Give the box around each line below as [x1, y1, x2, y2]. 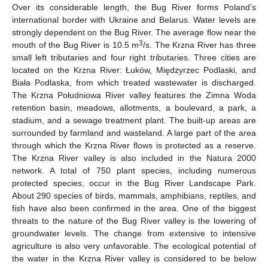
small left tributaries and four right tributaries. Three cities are [12, 53, 256, 62]
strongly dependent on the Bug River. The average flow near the [12, 28, 256, 37]
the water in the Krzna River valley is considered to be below [12, 254, 256, 263]
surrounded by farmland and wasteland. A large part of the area [12, 128, 256, 138]
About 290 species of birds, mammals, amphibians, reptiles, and [12, 191, 256, 200]
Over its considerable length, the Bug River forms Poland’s [12, 2, 256, 12]
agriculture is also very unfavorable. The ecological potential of [12, 241, 256, 251]
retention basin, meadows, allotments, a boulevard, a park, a [12, 103, 256, 112]
